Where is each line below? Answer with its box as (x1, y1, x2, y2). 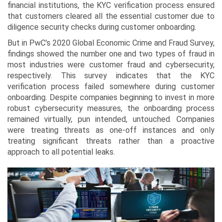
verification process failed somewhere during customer (7, 82, 215, 91)
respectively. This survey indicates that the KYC (7, 71, 215, 80)
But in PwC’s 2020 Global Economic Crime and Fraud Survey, (7, 38, 215, 48)
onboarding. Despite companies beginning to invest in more (7, 93, 215, 102)
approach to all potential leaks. (7, 147, 115, 157)
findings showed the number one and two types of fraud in (7, 49, 215, 58)
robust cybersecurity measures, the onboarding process (7, 104, 215, 113)
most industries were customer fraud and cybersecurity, (7, 60, 215, 69)
